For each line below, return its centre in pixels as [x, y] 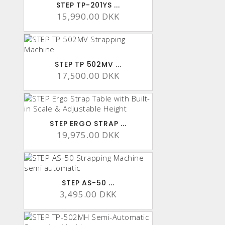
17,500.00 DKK [88, 76]
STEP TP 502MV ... [88, 65]
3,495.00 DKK [88, 194]
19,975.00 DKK [88, 135]
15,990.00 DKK [88, 17]
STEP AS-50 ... [88, 183]
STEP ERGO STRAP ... [88, 124]
